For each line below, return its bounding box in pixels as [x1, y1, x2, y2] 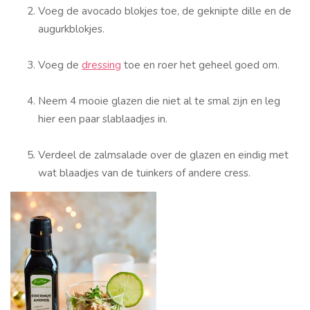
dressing [82, 57, 121, 73]
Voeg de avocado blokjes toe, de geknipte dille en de [38, 3, 291, 19]
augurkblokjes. [38, 21, 104, 37]
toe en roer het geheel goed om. [121, 57, 280, 73]
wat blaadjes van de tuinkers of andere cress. [38, 165, 250, 181]
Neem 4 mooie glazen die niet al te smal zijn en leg [38, 93, 280, 109]
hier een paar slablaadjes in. [38, 111, 167, 127]
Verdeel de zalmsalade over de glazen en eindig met [38, 147, 289, 163]
